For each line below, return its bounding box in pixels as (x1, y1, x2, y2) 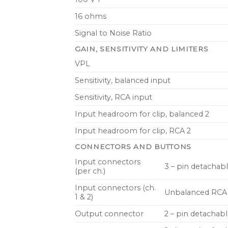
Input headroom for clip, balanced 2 (75, 109, 209, 119)
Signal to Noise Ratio (75, 28, 152, 38)
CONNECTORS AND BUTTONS (75, 142, 191, 151)
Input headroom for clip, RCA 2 (75, 126, 191, 136)
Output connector (75, 209, 144, 218)
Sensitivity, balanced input (75, 76, 170, 85)
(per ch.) (75, 166, 105, 176)
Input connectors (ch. (75, 183, 156, 192)
